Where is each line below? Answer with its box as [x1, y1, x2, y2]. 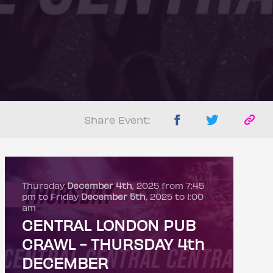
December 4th [66, 180, 132, 191]
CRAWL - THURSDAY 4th [21, 235, 204, 253]
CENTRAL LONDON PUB [21, 216, 196, 234]
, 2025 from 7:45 [132, 180, 204, 191]
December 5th [80, 191, 146, 202]
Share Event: [83, 113, 150, 126]
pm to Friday [21, 191, 81, 202]
